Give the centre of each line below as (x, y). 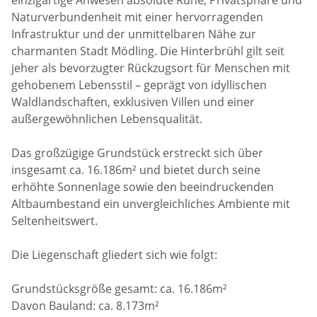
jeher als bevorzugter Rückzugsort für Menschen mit (151, 68)
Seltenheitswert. (55, 220)
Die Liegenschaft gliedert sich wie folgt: (115, 254)
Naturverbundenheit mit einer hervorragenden (138, 17)
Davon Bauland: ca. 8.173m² (86, 305)
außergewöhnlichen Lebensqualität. (107, 119)
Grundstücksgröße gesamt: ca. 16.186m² (120, 288)
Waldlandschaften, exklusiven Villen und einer (133, 102)
